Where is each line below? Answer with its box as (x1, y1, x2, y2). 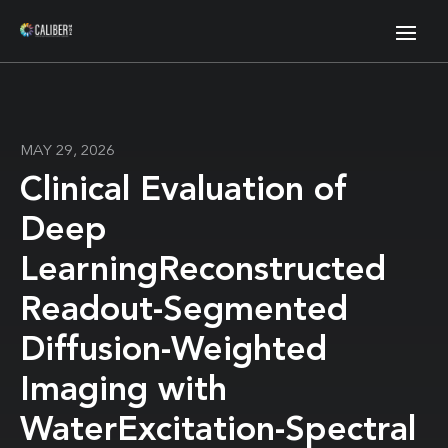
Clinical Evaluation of (20, 174, 347, 208)
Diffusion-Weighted (20, 334, 327, 368)
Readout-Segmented (20, 294, 348, 328)
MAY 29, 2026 (20, 144, 114, 159)
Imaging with (20, 374, 227, 408)
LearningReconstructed (20, 254, 386, 288)
